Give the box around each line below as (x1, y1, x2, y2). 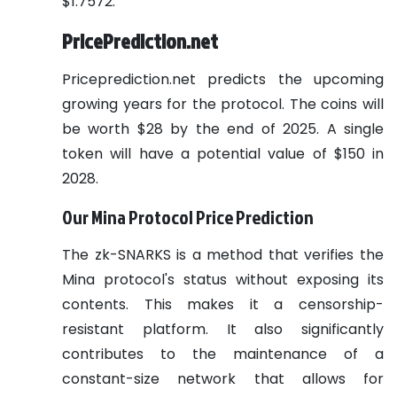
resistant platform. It (62, 319, 237, 340)
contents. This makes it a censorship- (62, 294, 384, 315)
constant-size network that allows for (62, 369, 384, 390)
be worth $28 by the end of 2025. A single (62, 119, 384, 140)
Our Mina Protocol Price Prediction (62, 204, 314, 231)
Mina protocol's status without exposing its (62, 269, 384, 291)
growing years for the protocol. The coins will (62, 94, 384, 115)
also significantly (254, 319, 384, 340)
